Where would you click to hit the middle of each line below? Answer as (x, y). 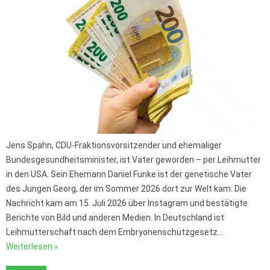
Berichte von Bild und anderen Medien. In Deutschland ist (115, 218)
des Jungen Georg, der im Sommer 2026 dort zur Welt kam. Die (126, 189)
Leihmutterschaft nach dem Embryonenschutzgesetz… (115, 232)
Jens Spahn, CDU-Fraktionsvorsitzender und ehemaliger (114, 146)
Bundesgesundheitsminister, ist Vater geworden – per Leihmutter (133, 160)
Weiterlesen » (32, 247)
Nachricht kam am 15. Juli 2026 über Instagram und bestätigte (127, 203)
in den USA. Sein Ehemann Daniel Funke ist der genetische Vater (129, 174)
